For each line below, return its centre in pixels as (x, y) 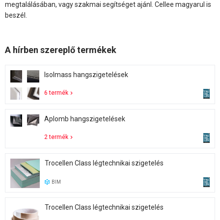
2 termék (56, 137)
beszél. (16, 15)
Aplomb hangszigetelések (84, 119)
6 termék (56, 93)
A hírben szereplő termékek (61, 50)
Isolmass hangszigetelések (86, 74)
